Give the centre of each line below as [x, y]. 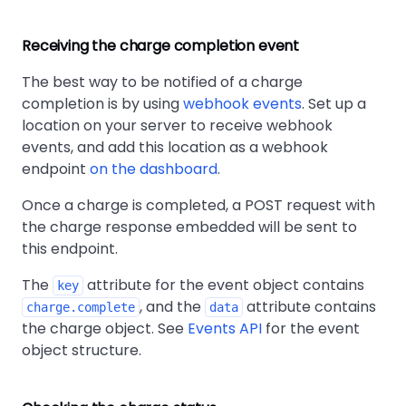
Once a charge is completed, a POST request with [198, 205]
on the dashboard [154, 169]
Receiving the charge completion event [161, 45]
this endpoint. [70, 248]
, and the [172, 306]
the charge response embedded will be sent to [189, 227]
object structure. [82, 350]
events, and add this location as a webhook [175, 147]
